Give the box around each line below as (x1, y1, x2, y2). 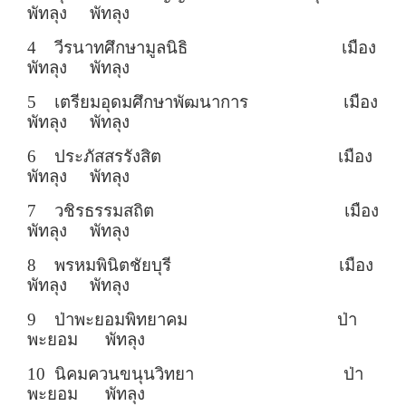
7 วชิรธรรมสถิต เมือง (27, 201, 379, 221)
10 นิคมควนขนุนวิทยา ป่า (27, 364, 363, 384)
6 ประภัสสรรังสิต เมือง (27, 147, 372, 167)
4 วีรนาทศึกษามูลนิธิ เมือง (27, 38, 376, 58)
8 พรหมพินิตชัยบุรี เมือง (27, 256, 373, 275)
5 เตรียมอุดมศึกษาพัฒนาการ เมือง (27, 92, 378, 112)
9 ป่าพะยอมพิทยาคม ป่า (27, 310, 357, 330)
